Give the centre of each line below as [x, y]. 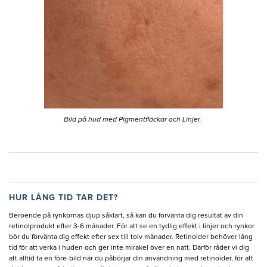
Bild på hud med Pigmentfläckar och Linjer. [133, 120]
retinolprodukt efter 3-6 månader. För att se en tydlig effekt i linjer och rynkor [132, 227]
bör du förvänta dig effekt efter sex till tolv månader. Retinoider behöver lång [131, 237]
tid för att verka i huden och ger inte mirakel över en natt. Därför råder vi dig [129, 248]
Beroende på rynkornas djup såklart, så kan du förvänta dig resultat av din [126, 216]
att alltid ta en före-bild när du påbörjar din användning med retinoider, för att [131, 259]
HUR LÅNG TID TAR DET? [63, 198]
